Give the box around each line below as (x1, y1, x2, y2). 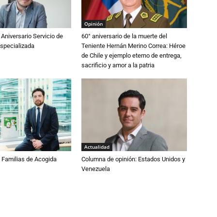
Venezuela (81, 165, 110, 172)
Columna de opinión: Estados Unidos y (81, 155, 185, 163)
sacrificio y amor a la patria (81, 62, 155, 69)
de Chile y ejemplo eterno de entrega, (81, 52, 182, 59)
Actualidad (84, 143, 109, 150)
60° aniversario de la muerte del (81, 32, 167, 40)
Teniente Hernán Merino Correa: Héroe (81, 42, 186, 49)
